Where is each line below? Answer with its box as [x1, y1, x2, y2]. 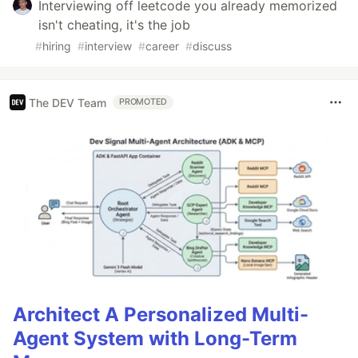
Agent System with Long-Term [13, 326, 297, 350]
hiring [42, 39, 71, 54]
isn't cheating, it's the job [38, 17, 190, 34]
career [145, 39, 179, 54]
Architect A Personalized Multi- [13, 302, 308, 326]
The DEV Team [29, 95, 106, 109]
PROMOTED [119, 97, 168, 108]
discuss [193, 39, 232, 54]
